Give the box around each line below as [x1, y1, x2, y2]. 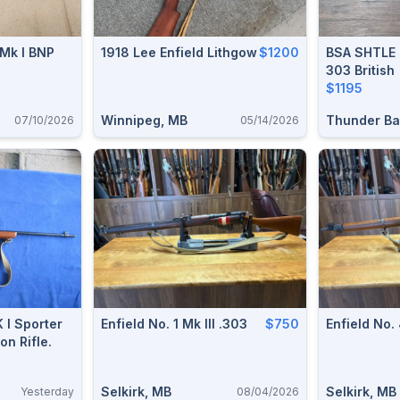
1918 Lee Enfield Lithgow [101, 44, 257, 60]
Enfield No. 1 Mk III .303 [101, 316, 247, 331]
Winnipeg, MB [101, 112, 187, 128]
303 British [326, 62, 395, 78]
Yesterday [21, 385, 74, 398]
